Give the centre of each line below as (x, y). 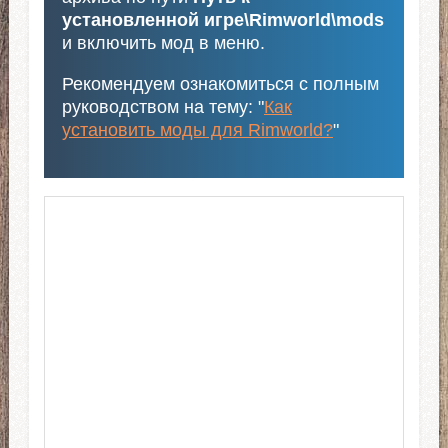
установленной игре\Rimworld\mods (222, 19)
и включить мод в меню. (163, 42)
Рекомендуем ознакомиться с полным (220, 83)
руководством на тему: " (162, 106)
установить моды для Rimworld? (197, 129)
